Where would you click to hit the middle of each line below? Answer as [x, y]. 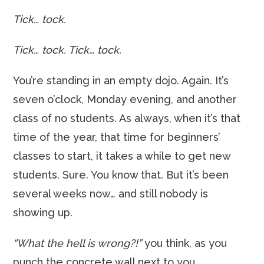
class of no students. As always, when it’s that [127, 118]
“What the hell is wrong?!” [77, 243]
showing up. [43, 212]
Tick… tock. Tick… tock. [67, 50]
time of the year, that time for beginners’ [117, 137]
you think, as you [184, 243]
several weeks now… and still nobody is [111, 194]
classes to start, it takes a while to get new [122, 156]
